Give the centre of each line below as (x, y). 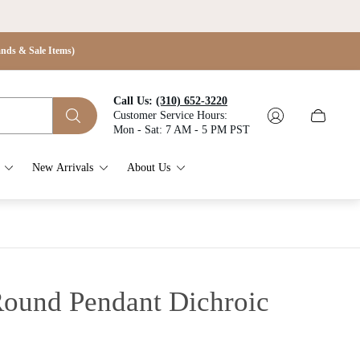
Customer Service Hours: (170, 115)
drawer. (325, 133)
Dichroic (219, 302)
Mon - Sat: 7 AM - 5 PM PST (182, 129)
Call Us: (135, 100)
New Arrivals (62, 167)
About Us (148, 167)
